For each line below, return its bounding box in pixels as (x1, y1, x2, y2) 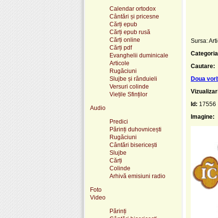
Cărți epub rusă (109, 28, 150, 36)
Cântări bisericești (109, 141, 157, 148)
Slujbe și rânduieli (109, 75, 157, 82)
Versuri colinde (109, 83, 149, 90)
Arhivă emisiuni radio (109, 172, 165, 180)
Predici (109, 118, 128, 125)
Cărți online (109, 36, 140, 43)
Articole (109, 59, 129, 67)
